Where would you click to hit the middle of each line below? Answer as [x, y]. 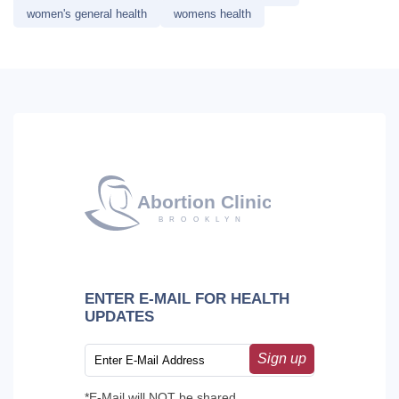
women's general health [87, 13]
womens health [212, 13]
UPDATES [119, 316]
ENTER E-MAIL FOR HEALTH [187, 298]
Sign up [282, 358]
